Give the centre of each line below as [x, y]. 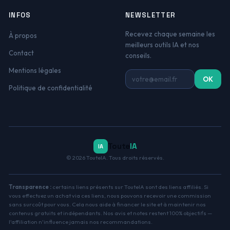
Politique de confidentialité [50, 88]
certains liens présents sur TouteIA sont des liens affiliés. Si [130, 187]
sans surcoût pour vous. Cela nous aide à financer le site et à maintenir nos [107, 204]
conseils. [138, 55]
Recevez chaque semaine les [170, 34]
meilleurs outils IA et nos [162, 45]
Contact [21, 53]
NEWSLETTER [151, 15]
